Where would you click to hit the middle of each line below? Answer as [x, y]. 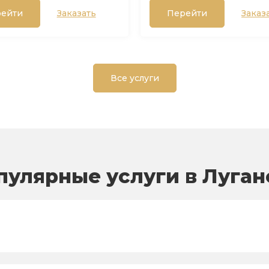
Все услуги [134, 78]
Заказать [76, 13]
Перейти [187, 13]
